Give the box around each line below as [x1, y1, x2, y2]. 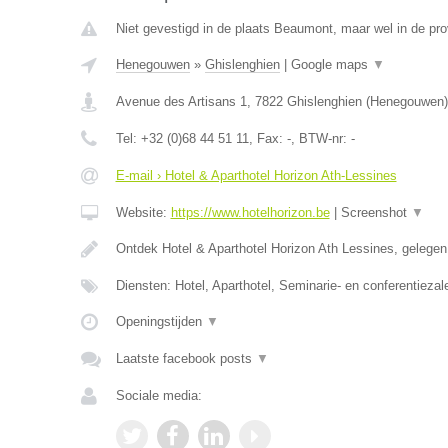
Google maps [290, 57, 372, 72]
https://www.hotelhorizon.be [170, 205, 330, 220]
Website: [115, 205, 171, 220]
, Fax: [248, 131, 287, 146]
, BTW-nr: [290, 131, 351, 146]
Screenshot [340, 205, 411, 220]
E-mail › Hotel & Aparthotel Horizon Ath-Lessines [115, 168, 397, 183]
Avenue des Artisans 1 [115, 94, 247, 109]
